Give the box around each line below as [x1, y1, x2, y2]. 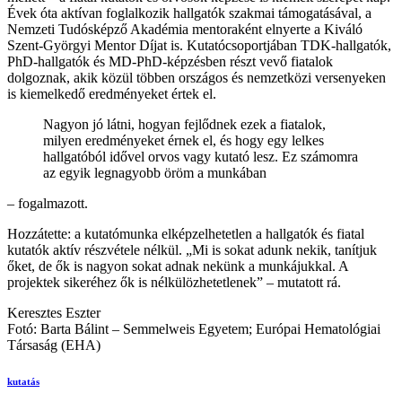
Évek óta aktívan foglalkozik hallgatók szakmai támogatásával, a [7, 5, 371, 22]
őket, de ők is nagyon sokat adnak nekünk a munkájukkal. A [7, 258, 348, 275]
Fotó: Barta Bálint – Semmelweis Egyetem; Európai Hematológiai [7, 321, 380, 337]
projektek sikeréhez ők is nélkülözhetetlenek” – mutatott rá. [7, 275, 341, 291]
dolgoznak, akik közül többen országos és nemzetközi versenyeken [7, 70, 386, 86]
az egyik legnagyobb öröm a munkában [43, 165, 267, 181]
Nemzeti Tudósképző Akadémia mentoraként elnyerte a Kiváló [7, 22, 363, 38]
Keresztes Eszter [7, 305, 100, 321]
